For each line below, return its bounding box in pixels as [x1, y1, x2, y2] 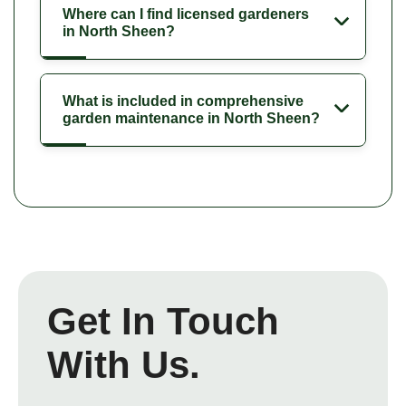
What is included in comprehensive [63, 92, 304, 109]
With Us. [47, 343, 200, 386]
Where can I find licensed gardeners [63, 5, 309, 22]
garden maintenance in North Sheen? [63, 110, 320, 126]
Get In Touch [47, 299, 279, 343]
